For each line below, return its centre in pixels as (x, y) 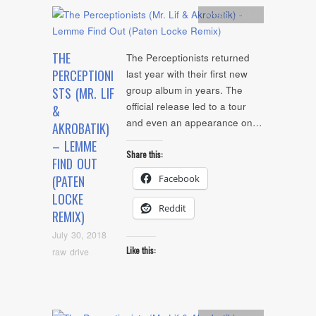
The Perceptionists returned (188, 58)
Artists (217, 14)
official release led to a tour (186, 107)
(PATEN (68, 182)
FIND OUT (75, 164)
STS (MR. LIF (83, 93)
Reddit (172, 208)
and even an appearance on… (194, 123)
